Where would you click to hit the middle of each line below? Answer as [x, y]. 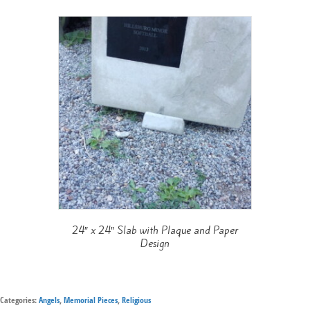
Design [155, 243]
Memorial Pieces [91, 300]
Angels [49, 300]
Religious [136, 300]
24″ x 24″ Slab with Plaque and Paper [155, 230]
